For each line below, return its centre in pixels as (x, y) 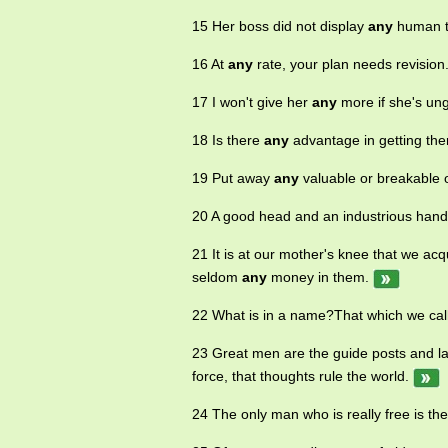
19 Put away (233, 178)
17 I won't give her (252, 102)
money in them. (320, 277)
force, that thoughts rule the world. (302, 376)
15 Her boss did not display (280, 26)
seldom (217, 277)
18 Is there (228, 140)
